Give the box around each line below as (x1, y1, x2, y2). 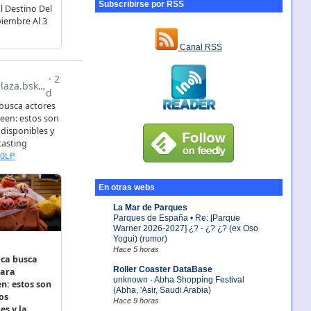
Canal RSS (177, 42, 222, 53)
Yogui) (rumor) (112, 233, 167, 244)
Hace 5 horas (112, 244, 159, 253)
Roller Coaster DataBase (112, 264, 212, 274)
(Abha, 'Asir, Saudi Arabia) (112, 285, 211, 295)
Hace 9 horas (112, 296, 159, 305)
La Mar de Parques (112, 202, 187, 212)
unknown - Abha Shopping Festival (112, 274, 244, 285)
